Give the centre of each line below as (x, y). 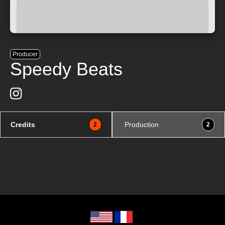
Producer (25, 54)
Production (141, 125)
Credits (23, 125)
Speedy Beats (66, 69)
